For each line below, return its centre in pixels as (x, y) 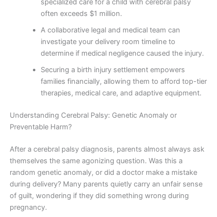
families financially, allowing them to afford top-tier (124, 81)
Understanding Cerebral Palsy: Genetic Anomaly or (93, 115)
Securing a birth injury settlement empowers (113, 70)
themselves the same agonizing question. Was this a (96, 161)
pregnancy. (28, 207)
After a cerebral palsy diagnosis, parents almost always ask (107, 149)
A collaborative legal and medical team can (110, 30)
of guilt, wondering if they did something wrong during (99, 195)
